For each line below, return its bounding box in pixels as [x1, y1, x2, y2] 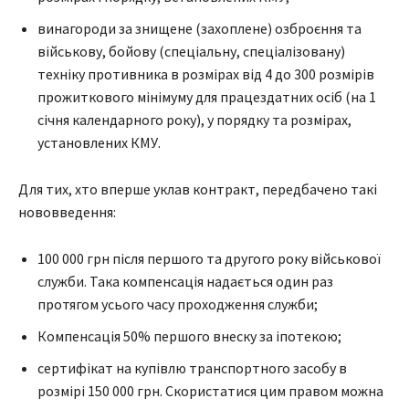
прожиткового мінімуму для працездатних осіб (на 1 [37, 88, 376, 107]
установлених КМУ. [37, 133, 161, 152]
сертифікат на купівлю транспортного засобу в [37, 359, 347, 378]
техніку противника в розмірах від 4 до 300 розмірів [37, 65, 374, 84]
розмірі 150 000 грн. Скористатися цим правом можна [37, 382, 383, 401]
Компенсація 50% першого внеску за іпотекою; [37, 327, 341, 346]
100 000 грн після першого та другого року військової [37, 249, 381, 268]
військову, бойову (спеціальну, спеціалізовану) [37, 42, 345, 61]
